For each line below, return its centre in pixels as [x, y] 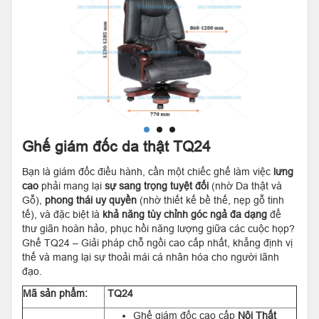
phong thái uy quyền [91, 200]
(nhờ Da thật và [245, 186]
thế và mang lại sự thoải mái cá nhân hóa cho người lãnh [151, 257]
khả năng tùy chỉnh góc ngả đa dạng [185, 214]
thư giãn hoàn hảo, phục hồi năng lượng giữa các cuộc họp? [158, 229]
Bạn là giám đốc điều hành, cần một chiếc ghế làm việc [148, 172]
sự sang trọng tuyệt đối [157, 186]
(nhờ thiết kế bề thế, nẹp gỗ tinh [210, 200]
